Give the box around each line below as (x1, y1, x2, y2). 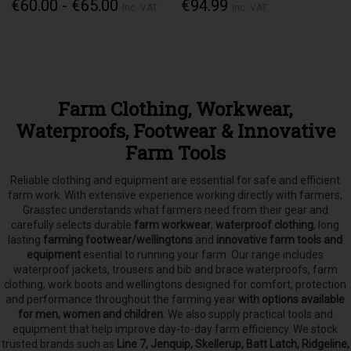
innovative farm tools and (216, 233, 343, 247)
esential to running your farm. (81, 248, 232, 262)
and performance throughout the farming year (5, 293, 239, 306)
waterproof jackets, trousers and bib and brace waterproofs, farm (13, 263, 338, 277)
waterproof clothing (215, 219, 314, 232)
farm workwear (134, 219, 212, 232)
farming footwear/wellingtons (43, 233, 194, 247)
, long (313, 219, 340, 232)
